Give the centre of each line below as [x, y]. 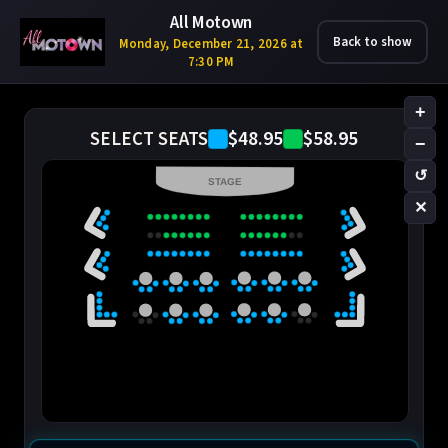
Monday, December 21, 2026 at [211, 44]
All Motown [211, 22]
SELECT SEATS [149, 139]
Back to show [372, 41]
